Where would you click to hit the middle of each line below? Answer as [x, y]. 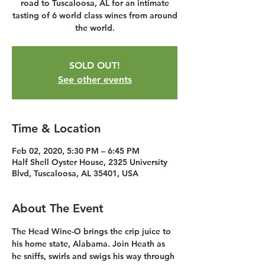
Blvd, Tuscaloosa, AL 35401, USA [75, 173]
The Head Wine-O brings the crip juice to [93, 231]
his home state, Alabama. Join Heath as [90, 244]
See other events [95, 80]
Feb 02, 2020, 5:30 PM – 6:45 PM [76, 151]
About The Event [58, 208]
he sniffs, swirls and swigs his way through [94, 256]
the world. [95, 28]
